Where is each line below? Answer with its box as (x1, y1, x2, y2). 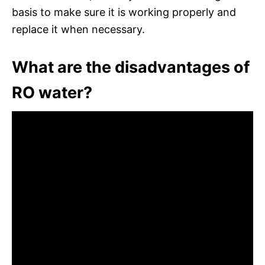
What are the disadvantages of (12, 57, 250, 77)
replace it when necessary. (12, 22, 145, 35)
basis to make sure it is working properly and (12, 5, 236, 18)
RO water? (12, 82, 92, 102)
